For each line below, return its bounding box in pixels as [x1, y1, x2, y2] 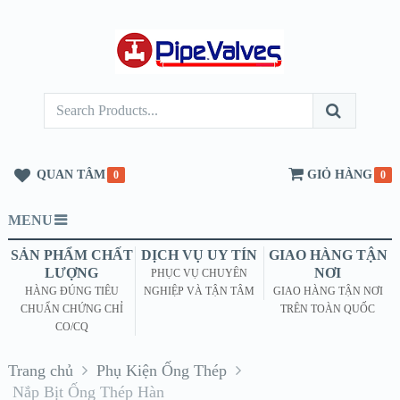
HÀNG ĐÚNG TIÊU [24, 285, 119, 297]
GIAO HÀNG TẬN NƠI [272, 285, 383, 297]
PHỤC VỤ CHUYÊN [151, 267, 248, 279]
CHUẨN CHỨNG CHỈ [20, 303, 123, 315]
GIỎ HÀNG [307, 168, 373, 181]
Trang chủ [7, 362, 73, 379]
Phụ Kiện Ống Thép [96, 362, 227, 379]
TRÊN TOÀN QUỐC [280, 303, 376, 315]
